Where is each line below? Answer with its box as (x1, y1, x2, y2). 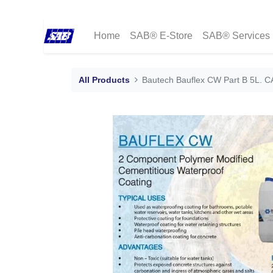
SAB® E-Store (130, 32, 193, 40)
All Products (79, 76, 130, 83)
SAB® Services (202, 32, 271, 40)
